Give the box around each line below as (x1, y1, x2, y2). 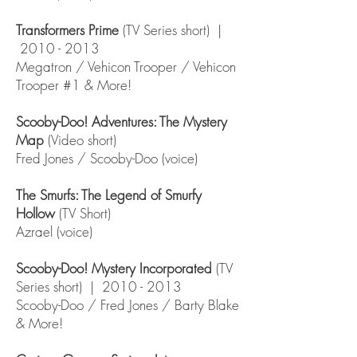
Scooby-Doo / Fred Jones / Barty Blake (16, 296, 239, 314)
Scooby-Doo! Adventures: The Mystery (16, 112, 227, 131)
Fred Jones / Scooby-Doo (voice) (16, 149, 198, 167)
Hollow (16, 204, 59, 222)
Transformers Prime (16, 21, 119, 39)
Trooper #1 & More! (16, 76, 131, 94)
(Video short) (48, 131, 120, 149)
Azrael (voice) (16, 222, 92, 241)
